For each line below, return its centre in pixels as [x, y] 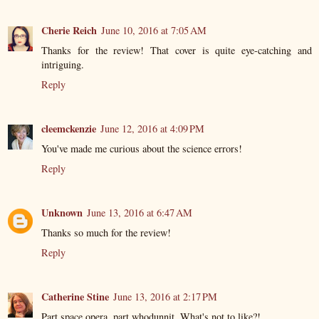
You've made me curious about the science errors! [142, 148]
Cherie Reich [69, 30]
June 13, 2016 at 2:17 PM [165, 296]
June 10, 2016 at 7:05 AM [154, 30]
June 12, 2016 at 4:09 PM [152, 128]
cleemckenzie [69, 128]
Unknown [62, 212]
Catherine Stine [75, 296]
